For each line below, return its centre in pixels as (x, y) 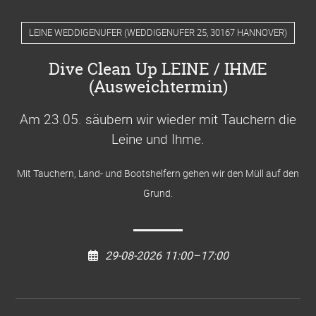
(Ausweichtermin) (158, 86)
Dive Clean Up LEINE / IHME (158, 68)
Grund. (158, 193)
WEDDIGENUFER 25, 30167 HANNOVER (206, 32)
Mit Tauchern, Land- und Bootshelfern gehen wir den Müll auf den (158, 173)
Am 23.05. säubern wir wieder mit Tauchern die (158, 119)
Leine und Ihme (156, 139)
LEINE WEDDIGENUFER (75, 32)
